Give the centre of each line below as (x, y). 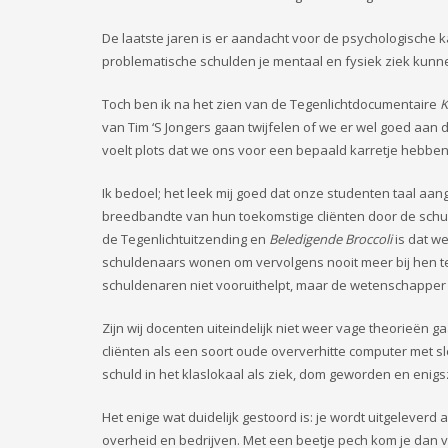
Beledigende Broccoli (330, 239)
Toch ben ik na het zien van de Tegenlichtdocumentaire (271, 104)
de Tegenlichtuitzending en (185, 239)
